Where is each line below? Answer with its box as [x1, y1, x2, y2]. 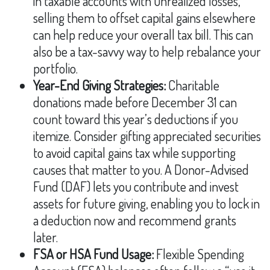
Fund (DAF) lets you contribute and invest [33, 178, 239, 195]
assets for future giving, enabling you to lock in [33, 195, 260, 212]
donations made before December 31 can [33, 93, 237, 110]
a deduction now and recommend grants [33, 212, 236, 228]
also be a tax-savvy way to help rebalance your [33, 43, 261, 60]
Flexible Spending [154, 245, 244, 262]
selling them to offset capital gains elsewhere [33, 9, 256, 26]
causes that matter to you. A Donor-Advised [33, 161, 249, 178]
